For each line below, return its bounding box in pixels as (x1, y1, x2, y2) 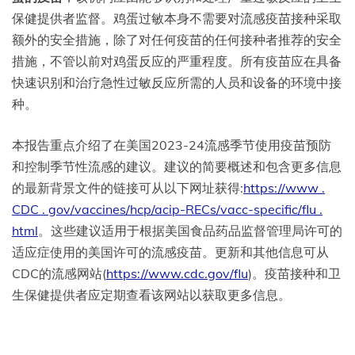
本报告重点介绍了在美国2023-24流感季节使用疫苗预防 (12, 136, 331, 153)
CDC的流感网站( (12, 265, 106, 281)
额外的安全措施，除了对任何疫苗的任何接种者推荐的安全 (12, 31, 342, 48)
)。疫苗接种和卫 (248, 265, 341, 281)
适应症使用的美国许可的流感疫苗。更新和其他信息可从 (12, 243, 329, 260)
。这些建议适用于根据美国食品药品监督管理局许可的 (38, 222, 342, 239)
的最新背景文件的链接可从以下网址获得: (12, 179, 243, 196)
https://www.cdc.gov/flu (106, 265, 248, 281)
